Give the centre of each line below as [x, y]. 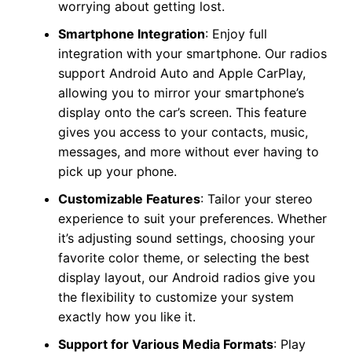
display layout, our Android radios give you [186, 278]
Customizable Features [129, 199]
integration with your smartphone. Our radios [192, 54]
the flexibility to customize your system [176, 297]
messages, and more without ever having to [188, 152]
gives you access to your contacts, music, [183, 132]
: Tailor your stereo [256, 199]
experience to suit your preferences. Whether [192, 219]
